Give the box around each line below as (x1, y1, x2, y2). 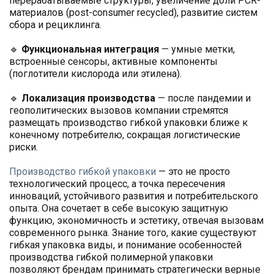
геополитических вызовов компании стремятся (9, 105, 228, 117)
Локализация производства (21, 92, 155, 105)
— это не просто (156, 166, 230, 178)
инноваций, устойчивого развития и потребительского (9, 190, 258, 202)
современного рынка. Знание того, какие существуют (9, 227, 256, 239)
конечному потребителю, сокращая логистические (9, 129, 240, 141)
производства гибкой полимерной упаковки (9, 251, 213, 264)
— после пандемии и (155, 92, 251, 105)
